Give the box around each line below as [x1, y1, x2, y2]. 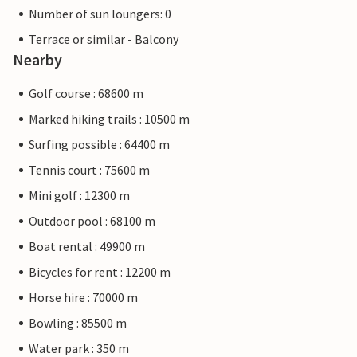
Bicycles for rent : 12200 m [29, 264, 171, 280]
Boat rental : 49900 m [29, 238, 145, 255]
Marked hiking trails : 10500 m [29, 111, 190, 127]
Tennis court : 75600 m [29, 162, 150, 178]
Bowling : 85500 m [29, 315, 127, 331]
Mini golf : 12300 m [29, 187, 130, 204]
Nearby [13, 49, 62, 70]
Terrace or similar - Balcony [29, 31, 178, 48]
